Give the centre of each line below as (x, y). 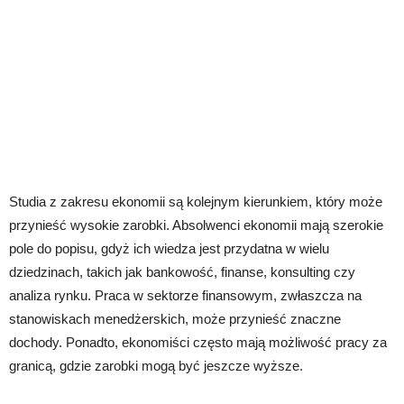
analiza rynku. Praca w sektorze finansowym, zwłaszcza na (185, 296)
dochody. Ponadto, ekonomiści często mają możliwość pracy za (198, 343)
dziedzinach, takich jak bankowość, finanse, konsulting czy (182, 272)
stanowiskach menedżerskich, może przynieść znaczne (175, 319)
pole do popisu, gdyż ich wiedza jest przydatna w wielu (169, 249)
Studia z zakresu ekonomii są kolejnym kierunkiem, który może (196, 202)
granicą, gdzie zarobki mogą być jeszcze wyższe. (156, 366)
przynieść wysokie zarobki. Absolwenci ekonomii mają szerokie (196, 225)
